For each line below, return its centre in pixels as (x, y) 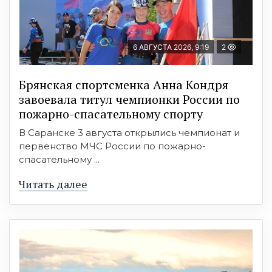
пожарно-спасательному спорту (111, 114)
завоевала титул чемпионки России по (129, 99)
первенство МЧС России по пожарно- (112, 146)
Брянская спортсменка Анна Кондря (124, 85)
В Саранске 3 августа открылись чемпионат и (129, 133)
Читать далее (53, 184)
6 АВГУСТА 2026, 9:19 (171, 47)
